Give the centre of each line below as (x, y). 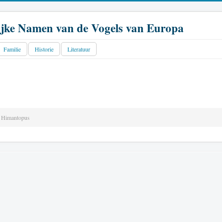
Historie (44, 49)
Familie (12, 49)
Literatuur (79, 49)
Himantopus (15, 117)
